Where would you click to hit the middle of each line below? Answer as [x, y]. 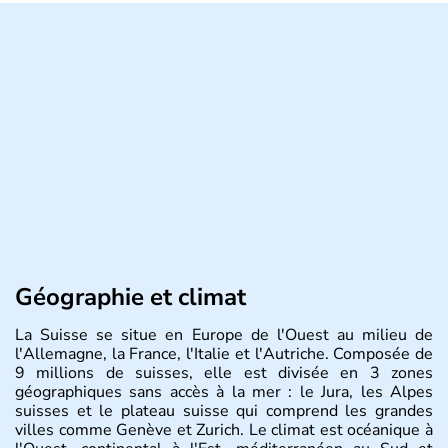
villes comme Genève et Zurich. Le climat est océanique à [224, 429]
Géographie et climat [130, 296]
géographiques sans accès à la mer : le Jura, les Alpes [224, 391]
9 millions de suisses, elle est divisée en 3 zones [224, 372]
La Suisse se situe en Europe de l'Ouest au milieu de [224, 334]
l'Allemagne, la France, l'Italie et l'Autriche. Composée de [224, 353]
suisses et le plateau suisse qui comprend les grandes [224, 410]
